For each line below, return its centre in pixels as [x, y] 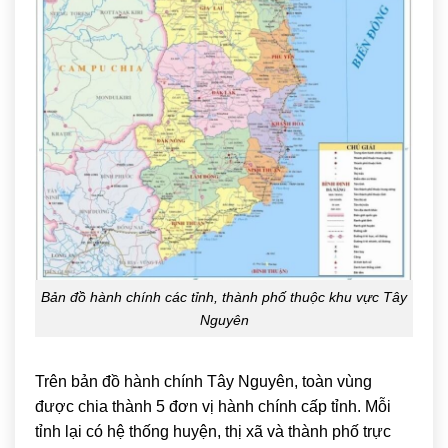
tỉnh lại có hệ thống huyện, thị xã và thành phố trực [213, 432]
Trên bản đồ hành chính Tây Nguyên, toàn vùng [203, 382]
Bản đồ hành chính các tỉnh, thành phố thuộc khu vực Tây [224, 296]
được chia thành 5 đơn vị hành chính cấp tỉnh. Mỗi [213, 407]
